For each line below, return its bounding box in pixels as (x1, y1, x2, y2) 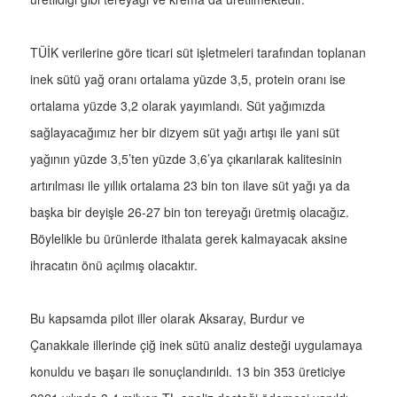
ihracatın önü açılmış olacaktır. (30, 256, 198, 275)
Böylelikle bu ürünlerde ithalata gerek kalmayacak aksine (30, 230, 347, 248)
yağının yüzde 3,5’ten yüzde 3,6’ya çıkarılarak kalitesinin (30, 150, 342, 168)
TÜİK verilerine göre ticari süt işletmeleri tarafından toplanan (30, 43, 366, 62)
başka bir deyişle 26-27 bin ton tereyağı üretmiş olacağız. (30, 203, 349, 222)
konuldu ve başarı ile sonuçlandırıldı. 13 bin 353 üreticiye (30, 362, 346, 381)
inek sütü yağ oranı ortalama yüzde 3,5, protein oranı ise (30, 70, 346, 89)
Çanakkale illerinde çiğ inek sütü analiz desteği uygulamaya (30, 336, 362, 354)
